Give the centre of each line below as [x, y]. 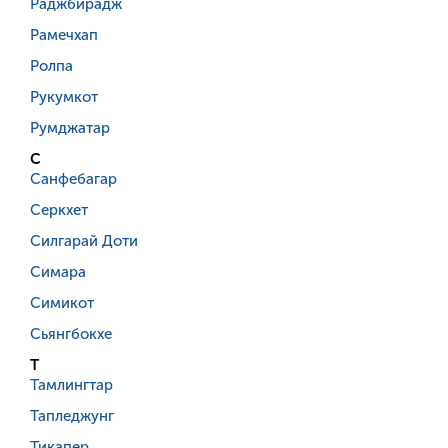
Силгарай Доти [84, 241]
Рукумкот [64, 97]
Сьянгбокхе [71, 334]
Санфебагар [73, 179]
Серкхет [59, 210]
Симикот [62, 303]
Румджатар [70, 128]
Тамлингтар [71, 385]
